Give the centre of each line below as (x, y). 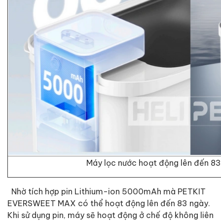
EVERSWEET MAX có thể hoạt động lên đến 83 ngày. (109, 203)
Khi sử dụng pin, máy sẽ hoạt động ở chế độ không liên (110, 215)
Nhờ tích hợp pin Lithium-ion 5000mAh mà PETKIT (107, 191)
